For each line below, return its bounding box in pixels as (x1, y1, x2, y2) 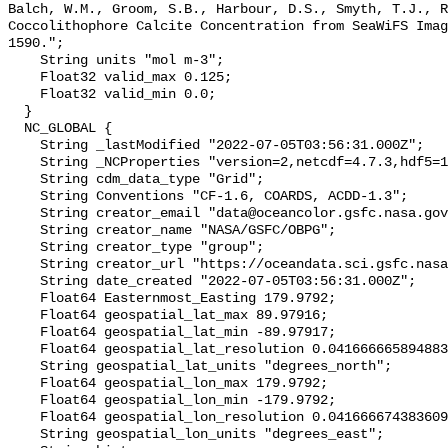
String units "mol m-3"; (8, 53, 40, 69)
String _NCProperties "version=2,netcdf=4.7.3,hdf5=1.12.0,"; (8, 155, 40, 171)
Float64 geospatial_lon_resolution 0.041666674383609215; (8, 410, 40, 426)
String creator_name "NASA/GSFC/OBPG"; (8, 223, 40, 239)
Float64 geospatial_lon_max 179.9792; (8, 376, 40, 392)
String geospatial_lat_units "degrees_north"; (8, 359, 40, 375)
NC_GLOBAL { (8, 121, 24, 137)
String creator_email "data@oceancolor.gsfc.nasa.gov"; (8, 206, 40, 222)
